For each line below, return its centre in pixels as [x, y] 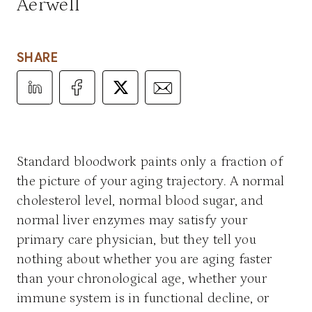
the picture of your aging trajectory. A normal [151, 181]
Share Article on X [155, 79]
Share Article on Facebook [136, 79]
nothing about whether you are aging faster [145, 259]
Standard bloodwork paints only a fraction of [150, 161]
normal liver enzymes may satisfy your [132, 220]
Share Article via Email [211, 79]
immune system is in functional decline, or [143, 298]
